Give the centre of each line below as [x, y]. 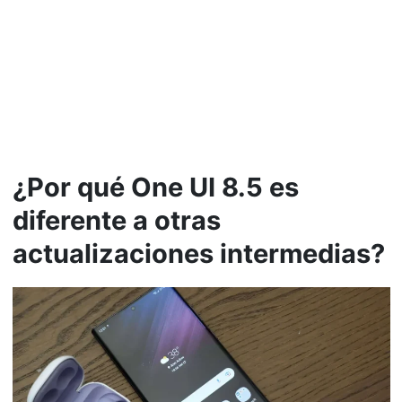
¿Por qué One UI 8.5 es [155, 188]
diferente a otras [116, 221]
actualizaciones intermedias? [198, 254]
